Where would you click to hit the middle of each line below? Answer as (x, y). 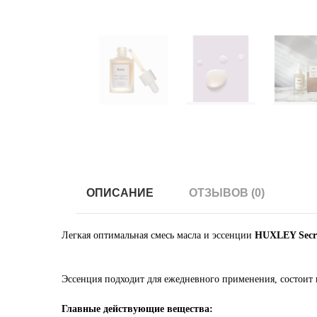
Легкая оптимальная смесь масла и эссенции (158, 235)
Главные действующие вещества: (137, 309)
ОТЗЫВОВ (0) (227, 193)
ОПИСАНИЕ (120, 193)
